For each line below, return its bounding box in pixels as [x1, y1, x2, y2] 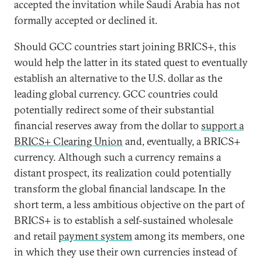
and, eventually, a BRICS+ [123, 135, 240, 148]
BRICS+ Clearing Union [14, 135, 123, 148]
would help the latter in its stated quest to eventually [14, 56, 248, 69]
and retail [14, 229, 58, 243]
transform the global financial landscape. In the [14, 182, 225, 195]
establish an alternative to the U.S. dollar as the [14, 71, 222, 85]
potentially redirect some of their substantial [14, 103, 214, 116]
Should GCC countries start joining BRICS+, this [14, 40, 236, 53]
